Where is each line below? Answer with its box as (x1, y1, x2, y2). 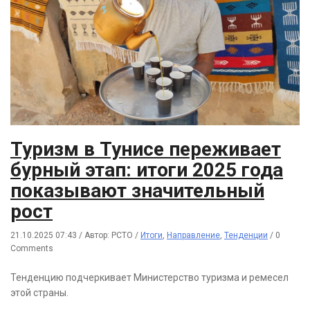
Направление (167, 230, 220, 241)
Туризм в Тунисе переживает (10, 138, 281, 161)
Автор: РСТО (84, 230, 135, 241)
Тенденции (224, 230, 268, 241)
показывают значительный (10, 179, 264, 203)
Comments (10, 244, 53, 254)
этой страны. (10, 287, 69, 299)
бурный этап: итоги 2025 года (10, 158, 283, 182)
